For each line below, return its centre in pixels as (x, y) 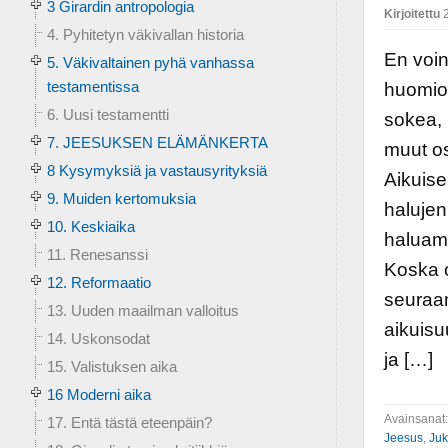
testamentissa (92, 86)
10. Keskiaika (90, 226)
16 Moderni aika (98, 394)
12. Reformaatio (98, 282)
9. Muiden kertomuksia (121, 198)
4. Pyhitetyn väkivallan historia (145, 34)
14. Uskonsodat (98, 338)
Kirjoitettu (411, 14)
